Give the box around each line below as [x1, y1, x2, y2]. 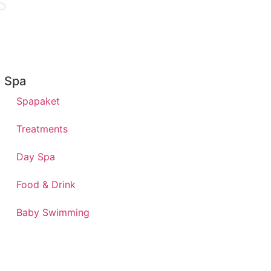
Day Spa [16, 151, 55, 163]
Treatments [16, 123, 68, 135]
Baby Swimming [16, 206, 90, 219]
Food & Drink [16, 178, 76, 191]
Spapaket [16, 95, 60, 108]
